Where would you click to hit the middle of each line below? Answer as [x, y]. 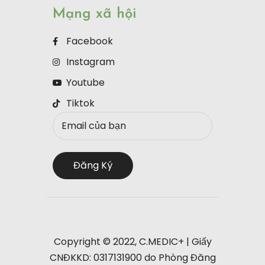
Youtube [85, 83]
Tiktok [80, 104]
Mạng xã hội [94, 14]
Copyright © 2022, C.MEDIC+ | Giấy [132, 241]
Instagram [90, 62]
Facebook [89, 41]
